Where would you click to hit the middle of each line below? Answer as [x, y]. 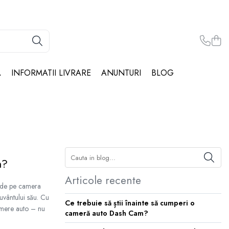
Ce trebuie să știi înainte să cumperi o [130, 203]
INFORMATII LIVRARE [51, 73]
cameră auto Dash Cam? [107, 213]
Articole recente [103, 180]
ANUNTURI [121, 73]
